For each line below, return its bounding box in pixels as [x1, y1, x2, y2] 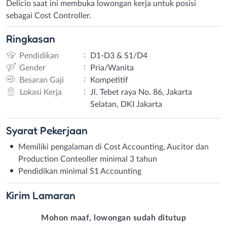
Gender [19, 63, 46, 72]
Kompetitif [90, 75, 128, 84]
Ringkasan [6, 32, 55, 45]
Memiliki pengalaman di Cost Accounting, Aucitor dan [18, 142, 209, 151]
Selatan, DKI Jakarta [90, 100, 162, 108]
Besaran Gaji [19, 75, 64, 84]
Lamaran [32, 188, 75, 202]
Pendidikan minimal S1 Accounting [18, 167, 141, 175]
